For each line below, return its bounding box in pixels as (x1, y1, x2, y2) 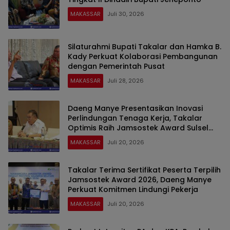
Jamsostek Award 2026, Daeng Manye (68, 174, 212, 185)
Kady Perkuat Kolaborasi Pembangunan (68, 51, 218, 62)
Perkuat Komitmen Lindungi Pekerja (68, 184, 198, 195)
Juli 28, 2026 (107, 76, 144, 85)
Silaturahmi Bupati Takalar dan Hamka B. (68, 41, 221, 52)
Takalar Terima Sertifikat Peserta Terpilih (68, 164, 221, 175)
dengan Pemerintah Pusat (68, 61, 165, 71)
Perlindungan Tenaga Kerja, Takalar (68, 112, 202, 123)
